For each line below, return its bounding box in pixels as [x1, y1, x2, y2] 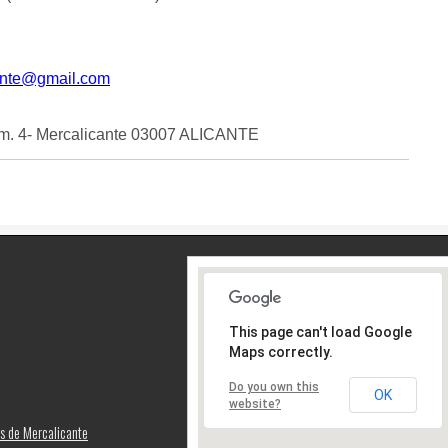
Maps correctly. [229, 344, 333, 361]
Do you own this [229, 380, 319, 395]
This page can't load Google [229, 324, 412, 341]
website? [229, 397, 281, 412]
